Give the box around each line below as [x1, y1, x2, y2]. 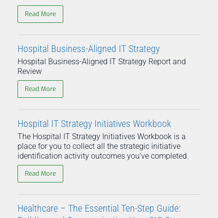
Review [18, 66, 42, 76]
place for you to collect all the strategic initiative [18, 141, 181, 151]
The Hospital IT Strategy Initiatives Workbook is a [18, 131, 186, 141]
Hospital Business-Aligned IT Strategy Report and [18, 56, 186, 66]
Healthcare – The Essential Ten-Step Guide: [18, 202, 181, 214]
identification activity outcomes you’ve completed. [18, 151, 189, 161]
